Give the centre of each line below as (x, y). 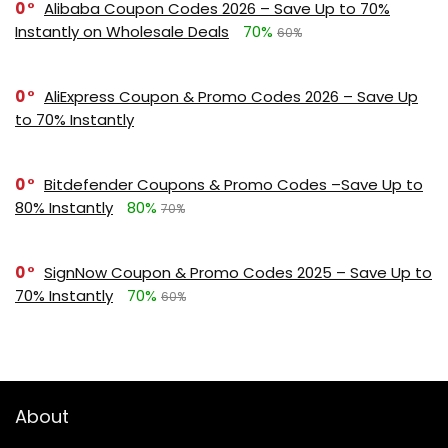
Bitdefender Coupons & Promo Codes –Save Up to (233, 184)
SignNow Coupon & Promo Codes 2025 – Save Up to (238, 272)
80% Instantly (64, 207)
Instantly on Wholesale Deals (122, 31)
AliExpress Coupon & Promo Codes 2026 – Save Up (231, 96)
